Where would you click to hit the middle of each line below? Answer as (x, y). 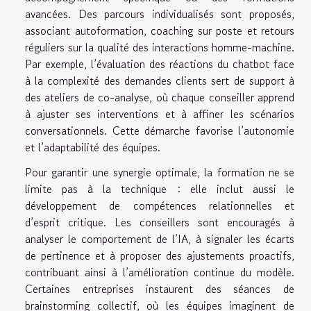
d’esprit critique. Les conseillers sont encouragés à (160, 222)
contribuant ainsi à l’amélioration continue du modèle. (160, 272)
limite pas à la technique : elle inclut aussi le (160, 189)
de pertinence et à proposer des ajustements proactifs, (160, 256)
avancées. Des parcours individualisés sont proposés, (160, 14)
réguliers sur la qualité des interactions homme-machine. (160, 48)
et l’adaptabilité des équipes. (93, 148)
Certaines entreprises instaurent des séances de (160, 289)
